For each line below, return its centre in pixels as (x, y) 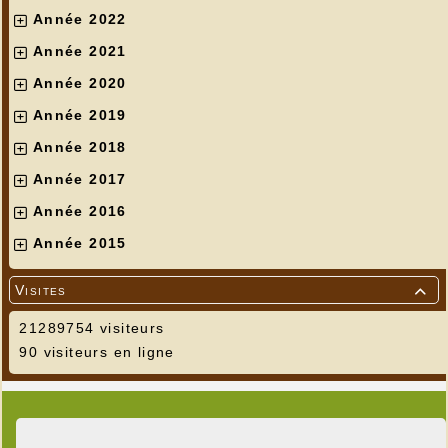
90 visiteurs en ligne (94, 352)
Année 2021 (79, 51)
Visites (41, 290)
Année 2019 (79, 115)
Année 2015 (79, 243)
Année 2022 (79, 19)
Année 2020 (79, 83)
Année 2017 (79, 179)
